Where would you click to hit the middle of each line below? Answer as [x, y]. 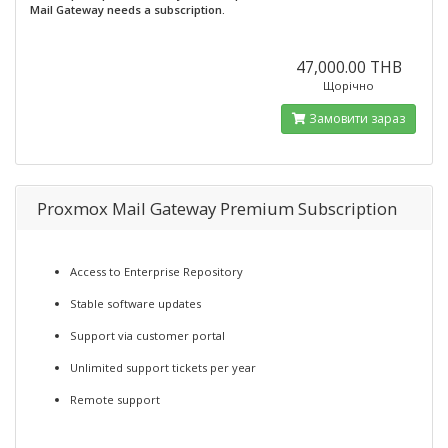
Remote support [115, 399]
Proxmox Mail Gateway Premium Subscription [217, 208]
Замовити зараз [356, 118]
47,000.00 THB [348, 67]
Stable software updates [135, 303]
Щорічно [349, 85]
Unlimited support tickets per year [163, 367]
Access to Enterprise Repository [156, 271]
